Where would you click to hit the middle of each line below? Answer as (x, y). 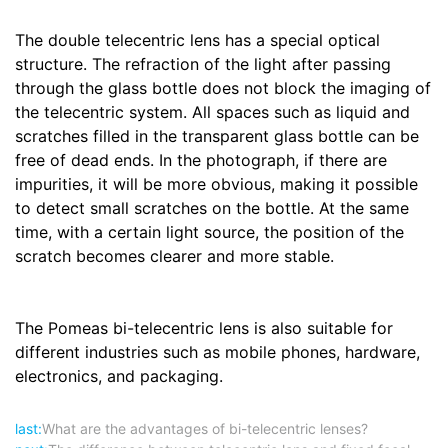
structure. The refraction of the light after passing (203, 64)
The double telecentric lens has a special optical (197, 40)
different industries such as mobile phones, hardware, (217, 352)
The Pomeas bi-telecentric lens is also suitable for (204, 328)
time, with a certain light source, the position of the (209, 232)
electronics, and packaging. (119, 376)
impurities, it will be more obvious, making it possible (216, 184)
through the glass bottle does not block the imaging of (223, 88)
